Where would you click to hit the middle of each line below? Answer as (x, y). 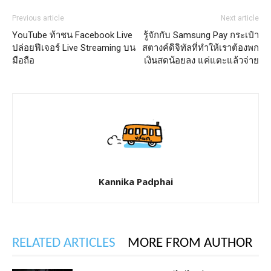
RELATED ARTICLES (64, 243)
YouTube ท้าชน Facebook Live (72, 35)
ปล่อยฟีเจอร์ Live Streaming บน (74, 47)
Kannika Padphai (135, 181)
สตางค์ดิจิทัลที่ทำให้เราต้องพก (201, 47)
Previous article (38, 18)
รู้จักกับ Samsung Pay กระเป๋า (201, 35)
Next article (240, 18)
